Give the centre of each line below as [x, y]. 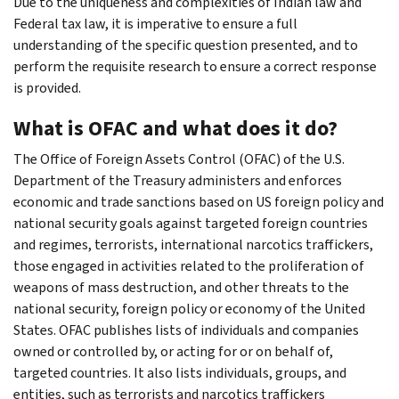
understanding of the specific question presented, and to [186, 45]
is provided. [47, 87]
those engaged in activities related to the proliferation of [189, 265]
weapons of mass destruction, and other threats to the [181, 287]
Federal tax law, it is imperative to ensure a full [155, 23]
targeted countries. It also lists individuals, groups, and [180, 372]
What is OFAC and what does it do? [175, 128]
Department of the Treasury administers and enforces [178, 180]
